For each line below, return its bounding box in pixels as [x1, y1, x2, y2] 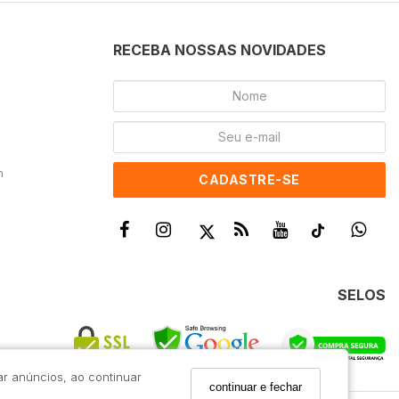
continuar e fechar [209, 379, 302, 394]
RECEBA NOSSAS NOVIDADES [113, 40, 326, 59]
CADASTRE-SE [199, 172, 300, 188]
